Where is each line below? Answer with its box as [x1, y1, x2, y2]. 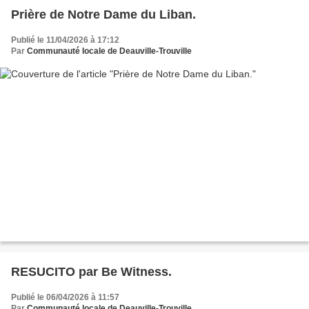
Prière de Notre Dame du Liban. [11, 8, 196, 22]
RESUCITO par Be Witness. [11, 264, 172, 279]
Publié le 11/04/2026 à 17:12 [11, 35, 119, 46]
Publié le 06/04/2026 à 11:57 [11, 292, 119, 302]
